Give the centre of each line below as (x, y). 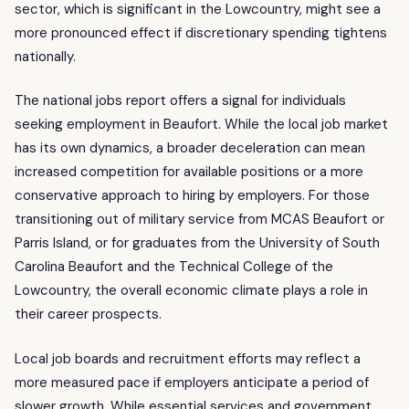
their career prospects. (88, 315)
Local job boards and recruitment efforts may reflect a (188, 358)
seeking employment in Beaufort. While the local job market (201, 125)
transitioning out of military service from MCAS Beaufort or (199, 220)
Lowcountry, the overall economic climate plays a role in (191, 291)
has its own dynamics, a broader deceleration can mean (190, 148)
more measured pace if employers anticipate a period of (192, 382)
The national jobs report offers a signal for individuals (180, 101)
